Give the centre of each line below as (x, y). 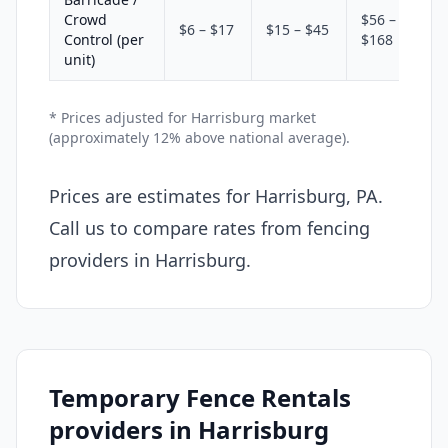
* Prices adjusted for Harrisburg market (182, 117)
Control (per (104, 39)
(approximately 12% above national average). (199, 137)
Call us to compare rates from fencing (209, 227)
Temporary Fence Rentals (200, 397)
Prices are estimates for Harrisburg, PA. (216, 195)
